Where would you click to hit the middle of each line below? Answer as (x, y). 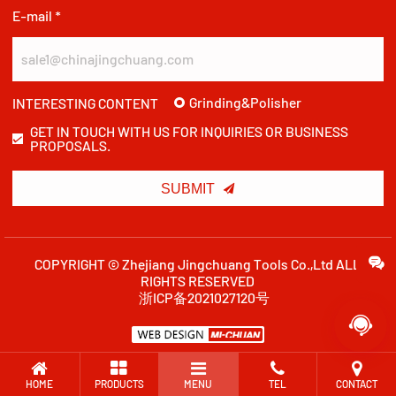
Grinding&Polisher (245, 103)
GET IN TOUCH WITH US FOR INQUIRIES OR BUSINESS (189, 131)
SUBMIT (187, 189)
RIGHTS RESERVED (198, 280)
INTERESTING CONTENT (85, 103)
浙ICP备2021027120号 (205, 297)
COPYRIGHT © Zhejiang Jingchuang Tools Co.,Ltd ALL (198, 263)
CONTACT (357, 384)
